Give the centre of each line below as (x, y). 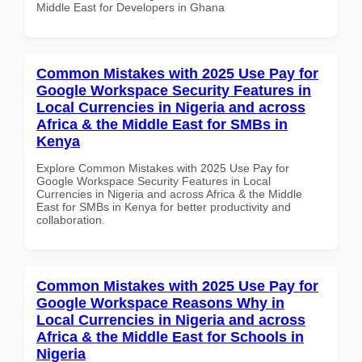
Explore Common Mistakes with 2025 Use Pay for (163, 168)
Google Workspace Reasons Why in (160, 303)
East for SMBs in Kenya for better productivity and (164, 206)
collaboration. (71, 219)
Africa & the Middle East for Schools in (170, 337)
